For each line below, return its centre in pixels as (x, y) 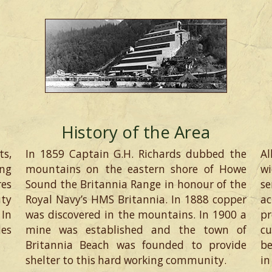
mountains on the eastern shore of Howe (136, 169)
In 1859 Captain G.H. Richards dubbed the (136, 154)
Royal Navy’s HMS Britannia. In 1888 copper (136, 199)
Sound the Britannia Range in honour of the (136, 184)
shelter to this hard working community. (126, 260)
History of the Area (136, 131)
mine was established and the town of (136, 229)
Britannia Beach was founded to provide (136, 245)
